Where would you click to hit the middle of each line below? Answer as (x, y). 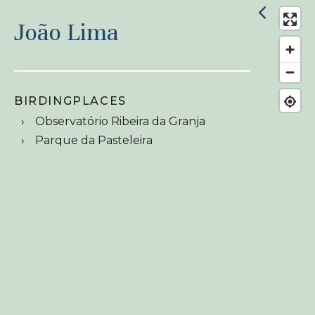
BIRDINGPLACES (70, 101)
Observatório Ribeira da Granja (120, 121)
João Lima (66, 32)
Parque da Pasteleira (94, 140)
